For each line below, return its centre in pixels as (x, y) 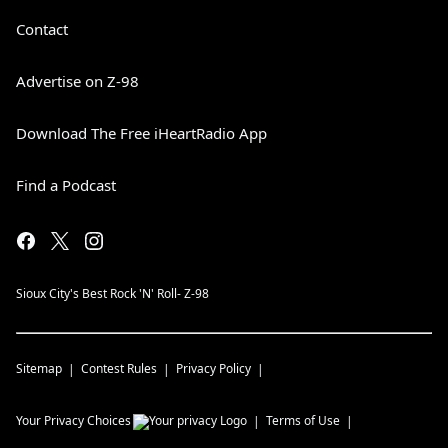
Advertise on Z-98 (77, 81)
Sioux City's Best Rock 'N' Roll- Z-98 (112, 293)
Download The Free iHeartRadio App (141, 133)
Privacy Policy (213, 368)
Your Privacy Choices (73, 420)
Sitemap (39, 368)
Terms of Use (303, 420)
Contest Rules (119, 368)
